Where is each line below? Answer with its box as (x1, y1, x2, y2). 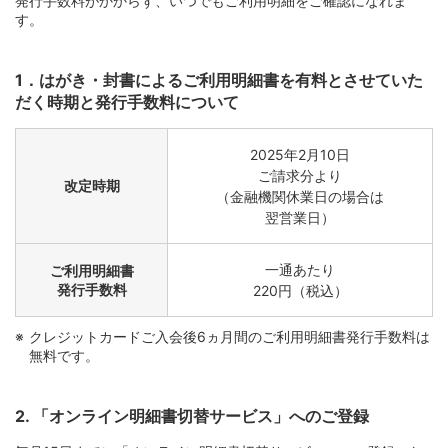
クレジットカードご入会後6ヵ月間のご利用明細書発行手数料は (29, 327, 430, 345)
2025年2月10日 (250, 145, 350, 163)
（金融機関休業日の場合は (216, 187, 384, 205)
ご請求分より (258, 166, 342, 184)
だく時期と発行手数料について (15, 91, 239, 112)
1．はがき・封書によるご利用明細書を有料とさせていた (15, 69, 423, 90)
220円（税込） (252, 281, 348, 299)
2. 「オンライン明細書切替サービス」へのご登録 (15, 405, 369, 426)
